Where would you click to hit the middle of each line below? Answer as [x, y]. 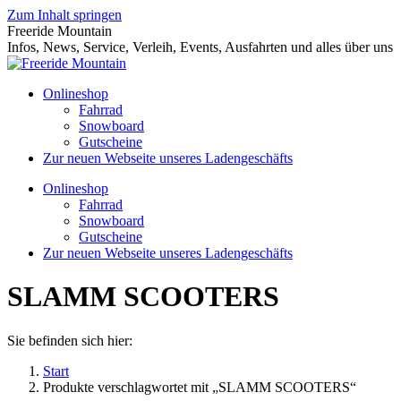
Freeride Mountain [60, 31]
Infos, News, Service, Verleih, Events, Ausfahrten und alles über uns [200, 47]
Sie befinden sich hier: [70, 340]
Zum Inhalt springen [64, 15]
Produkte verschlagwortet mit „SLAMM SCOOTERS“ [200, 387]
